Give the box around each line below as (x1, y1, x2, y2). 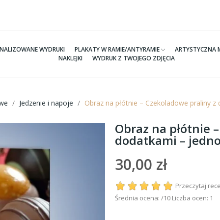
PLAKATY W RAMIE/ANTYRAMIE (75, 45, 160, 54)
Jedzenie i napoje (19, 98, 73, 108)
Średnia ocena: (115, 193, 161, 202)
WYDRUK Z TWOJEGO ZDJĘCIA (92, 54, 175, 62)
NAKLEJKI (58, 54, 82, 62)
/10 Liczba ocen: (161, 193, 210, 202)
